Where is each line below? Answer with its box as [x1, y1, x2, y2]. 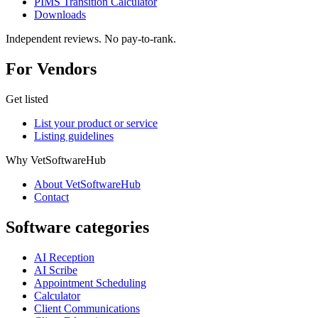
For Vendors [6, 59, 97, 78]
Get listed [6, 92, 48, 105]
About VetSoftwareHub [34, 177, 141, 190]
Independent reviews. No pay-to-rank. [6, 33, 176, 45]
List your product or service [34, 116, 158, 129]
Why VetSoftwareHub [6, 153, 106, 166]
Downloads [34, 9, 86, 21]
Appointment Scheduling [34, 276, 146, 289]
